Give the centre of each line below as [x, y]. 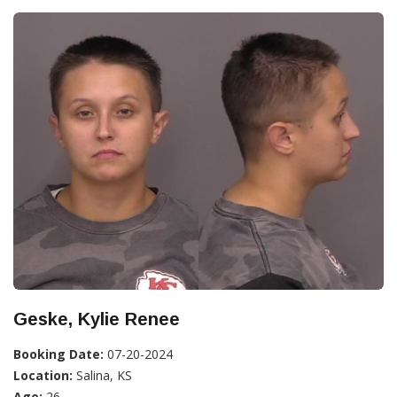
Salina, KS [102, 376]
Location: [43, 376]
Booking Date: [58, 354]
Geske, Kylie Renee [97, 319]
